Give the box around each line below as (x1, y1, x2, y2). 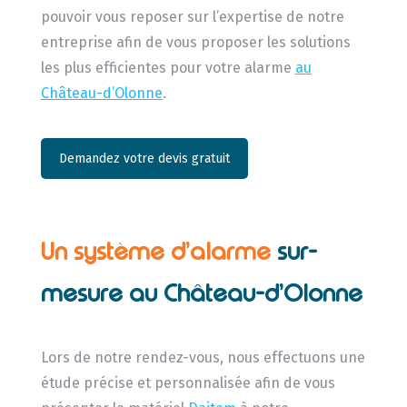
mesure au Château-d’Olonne (40, 279, 362, 309)
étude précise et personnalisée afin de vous (40, 374, 335, 392)
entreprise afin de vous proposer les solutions (40, 33, 351, 51)
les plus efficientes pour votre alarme (40, 58, 295, 76)
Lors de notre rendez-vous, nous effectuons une (40, 349, 365, 367)
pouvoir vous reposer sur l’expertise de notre (40, 7, 344, 25)
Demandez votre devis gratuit (58, 150, 230, 166)
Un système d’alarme (40, 237, 277, 267)
